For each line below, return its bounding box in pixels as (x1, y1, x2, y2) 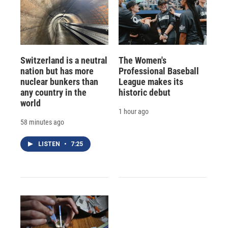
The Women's (118, 54, 166, 66)
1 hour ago (118, 107, 149, 116)
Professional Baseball (118, 65, 199, 76)
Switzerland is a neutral (20, 54, 107, 66)
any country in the (20, 87, 87, 98)
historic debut (118, 87, 170, 98)
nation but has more (20, 65, 94, 76)
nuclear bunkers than (20, 76, 98, 87)
